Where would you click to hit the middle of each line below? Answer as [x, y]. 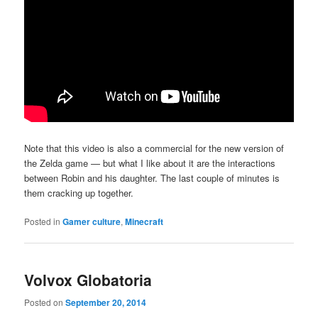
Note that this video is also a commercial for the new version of [154, 148]
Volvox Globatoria [88, 280]
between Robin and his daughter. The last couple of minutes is [152, 177]
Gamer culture [92, 222]
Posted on [45, 302]
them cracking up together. [79, 192]
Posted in [43, 221]
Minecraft [144, 222]
